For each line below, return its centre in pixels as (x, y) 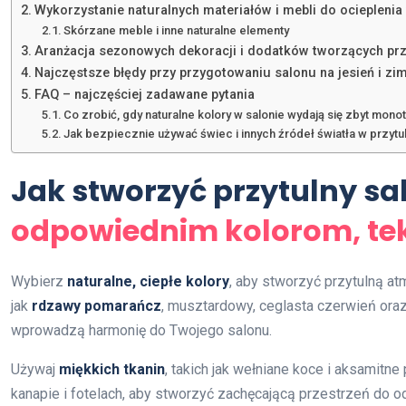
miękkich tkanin (112, 369)
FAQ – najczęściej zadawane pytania (144, 94)
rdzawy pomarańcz (97, 305)
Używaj (35, 369)
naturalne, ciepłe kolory (148, 281)
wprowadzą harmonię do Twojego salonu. (141, 330)
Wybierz (39, 281)
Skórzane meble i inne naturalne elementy (177, 30)
